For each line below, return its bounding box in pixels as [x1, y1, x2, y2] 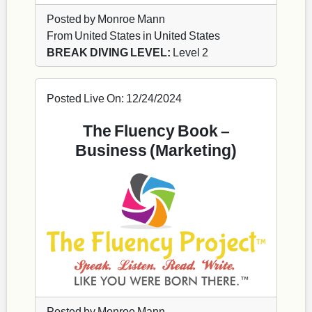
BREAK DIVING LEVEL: [47, 45, 171, 59]
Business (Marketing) [75, 140, 237, 160]
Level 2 [171, 45, 208, 59]
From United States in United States [47, 29, 220, 42]
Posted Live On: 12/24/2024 [47, 91, 182, 105]
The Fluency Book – [82, 120, 230, 141]
